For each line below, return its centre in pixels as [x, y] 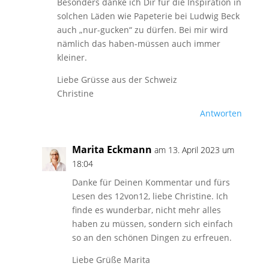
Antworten [221, 113]
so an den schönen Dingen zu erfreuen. [152, 237]
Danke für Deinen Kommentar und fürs [151, 182]
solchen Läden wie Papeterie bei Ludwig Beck [148, 16]
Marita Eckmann [112, 150]
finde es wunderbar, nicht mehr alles [146, 210]
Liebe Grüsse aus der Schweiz [117, 80]
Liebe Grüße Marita [111, 260]
